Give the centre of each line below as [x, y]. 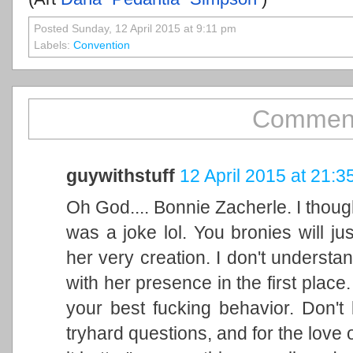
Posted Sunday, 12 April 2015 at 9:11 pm [135, 29]
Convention [102, 46]
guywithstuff [121, 175]
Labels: [54, 46]
